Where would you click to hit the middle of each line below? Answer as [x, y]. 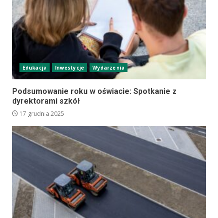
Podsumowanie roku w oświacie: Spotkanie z [94, 91]
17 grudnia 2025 [41, 113]
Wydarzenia [108, 67]
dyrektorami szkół [46, 101]
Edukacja [35, 67]
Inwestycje [69, 67]
